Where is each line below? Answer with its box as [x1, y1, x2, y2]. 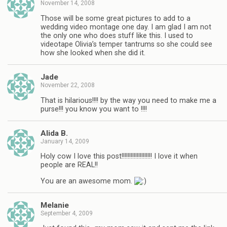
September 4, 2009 [41, 210, 93, 217]
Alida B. [41, 128, 68, 138]
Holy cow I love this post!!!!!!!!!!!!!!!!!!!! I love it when [41, 152, 198, 161]
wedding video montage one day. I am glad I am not [41, 22, 211, 31]
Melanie [41, 201, 69, 210]
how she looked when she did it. [41, 48, 145, 57]
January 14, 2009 [41, 137, 89, 145]
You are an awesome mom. [41, 176, 134, 185]
